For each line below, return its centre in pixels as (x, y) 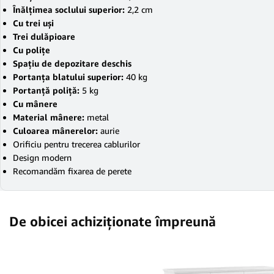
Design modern (42, 157)
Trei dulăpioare (44, 36)
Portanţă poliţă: (47, 90)
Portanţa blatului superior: (69, 77)
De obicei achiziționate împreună (113, 221)
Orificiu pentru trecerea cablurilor (76, 144)
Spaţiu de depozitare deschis (72, 63)
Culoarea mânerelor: (57, 131)
